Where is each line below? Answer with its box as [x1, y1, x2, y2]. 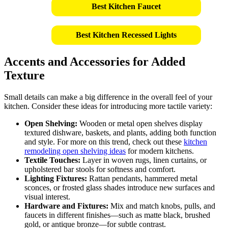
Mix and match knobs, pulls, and [108, 201, 215, 210]
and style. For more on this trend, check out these [24, 137, 184, 146]
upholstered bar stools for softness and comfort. [24, 164, 176, 174]
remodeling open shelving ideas [24, 146, 126, 155]
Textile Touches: [24, 155, 80, 164]
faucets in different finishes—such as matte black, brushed [24, 210, 210, 219]
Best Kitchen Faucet [92, 2, 161, 11]
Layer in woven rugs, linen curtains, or [80, 155, 207, 164]
